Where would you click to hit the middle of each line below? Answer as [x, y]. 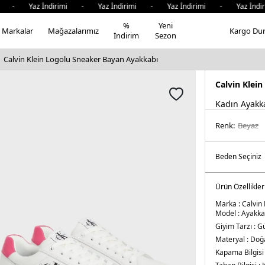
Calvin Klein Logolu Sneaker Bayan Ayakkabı [81, 59]
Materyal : [233, 239]
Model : [228, 213]
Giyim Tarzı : [236, 226]
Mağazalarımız [73, 30]
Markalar [17, 30]
